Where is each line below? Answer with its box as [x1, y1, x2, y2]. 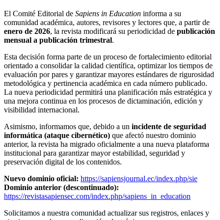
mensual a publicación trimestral [4, 36, 112, 45]
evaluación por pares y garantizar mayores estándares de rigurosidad [4, 70, 214, 79]
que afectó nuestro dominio [110, 131, 196, 140]
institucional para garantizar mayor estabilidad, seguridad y [4, 149, 185, 158]
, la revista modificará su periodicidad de [50, 27, 177, 36]
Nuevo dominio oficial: [4, 174, 79, 183]
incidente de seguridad [132, 122, 206, 131]
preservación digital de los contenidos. [4, 158, 122, 166]
